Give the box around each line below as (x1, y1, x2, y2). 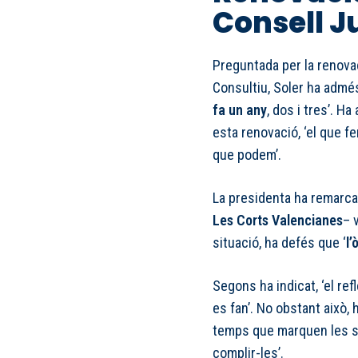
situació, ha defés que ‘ (213, 234, 346, 252)
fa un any (213, 101, 267, 119)
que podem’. (213, 146, 281, 164)
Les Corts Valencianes (213, 212, 343, 229)
